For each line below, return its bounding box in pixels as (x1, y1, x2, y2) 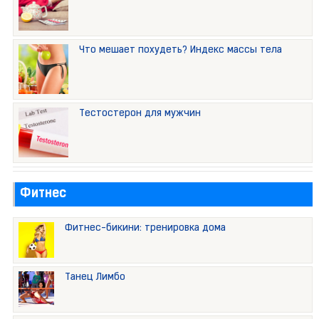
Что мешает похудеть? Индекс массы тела (78, 45, 282, 56)
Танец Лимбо (64, 272, 125, 283)
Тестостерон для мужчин (78, 108, 201, 120)
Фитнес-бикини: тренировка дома (64, 223, 226, 234)
